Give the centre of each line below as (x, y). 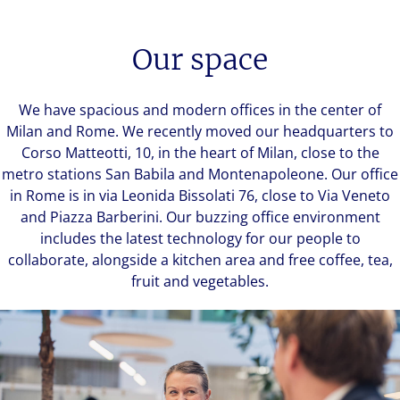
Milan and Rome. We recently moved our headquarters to (200, 131)
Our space (200, 59)
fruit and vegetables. (200, 281)
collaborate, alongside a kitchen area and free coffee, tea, (200, 259)
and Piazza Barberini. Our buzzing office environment (200, 217)
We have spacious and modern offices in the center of (200, 109)
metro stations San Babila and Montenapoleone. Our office (200, 174)
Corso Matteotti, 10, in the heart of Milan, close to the (200, 152)
